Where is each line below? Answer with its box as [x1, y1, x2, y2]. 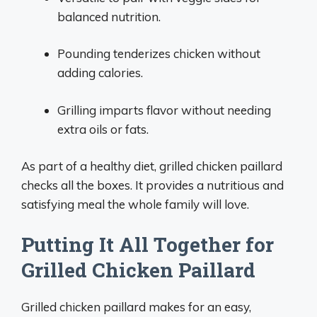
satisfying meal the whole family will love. [21, 197, 249, 212]
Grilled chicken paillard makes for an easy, [21, 299, 251, 314]
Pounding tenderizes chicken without [57, 46, 260, 61]
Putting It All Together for [21, 231, 274, 258]
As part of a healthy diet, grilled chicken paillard [21, 158, 282, 173]
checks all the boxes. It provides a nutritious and [21, 178, 284, 192]
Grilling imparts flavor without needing [57, 102, 271, 117]
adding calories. [57, 65, 143, 80]
